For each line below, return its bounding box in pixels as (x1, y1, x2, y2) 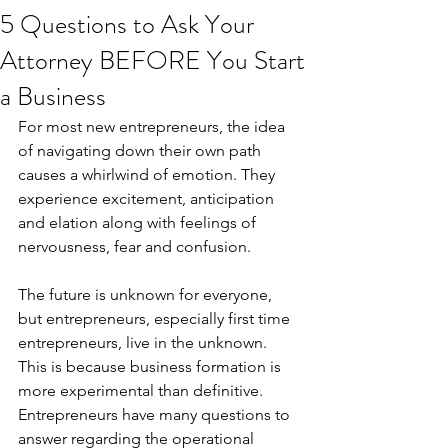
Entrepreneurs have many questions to (18, 405, 294, 424)
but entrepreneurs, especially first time (18, 309, 294, 328)
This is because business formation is (18, 357, 285, 376)
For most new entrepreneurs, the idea (18, 117, 289, 136)
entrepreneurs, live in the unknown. (18, 333, 271, 352)
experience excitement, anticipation (18, 189, 278, 208)
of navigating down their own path (18, 141, 265, 160)
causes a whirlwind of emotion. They (18, 165, 279, 184)
